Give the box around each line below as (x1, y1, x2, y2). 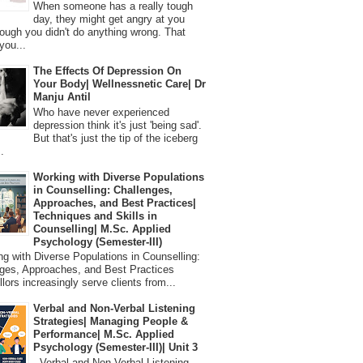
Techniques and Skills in (33, 209, 157, 222)
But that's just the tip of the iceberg (33, 131, 198, 144)
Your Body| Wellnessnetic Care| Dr (33, 78, 206, 91)
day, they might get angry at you (33, 13, 185, 26)
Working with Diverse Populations (33, 170, 204, 183)
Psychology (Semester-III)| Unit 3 (33, 341, 198, 354)
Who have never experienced (33, 105, 169, 118)
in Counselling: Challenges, (33, 183, 173, 196)
